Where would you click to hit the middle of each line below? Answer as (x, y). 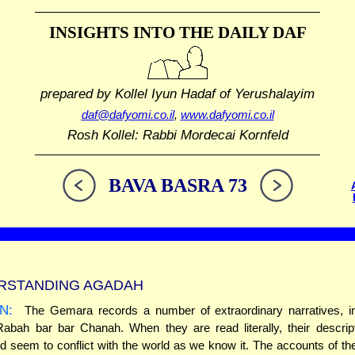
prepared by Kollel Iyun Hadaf (128, 93)
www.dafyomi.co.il (227, 115)
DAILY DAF (260, 32)
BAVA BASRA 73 (177, 186)
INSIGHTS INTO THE (131, 32)
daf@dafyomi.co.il (128, 115)
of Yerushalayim (265, 93)
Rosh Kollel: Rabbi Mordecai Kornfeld (177, 135)
